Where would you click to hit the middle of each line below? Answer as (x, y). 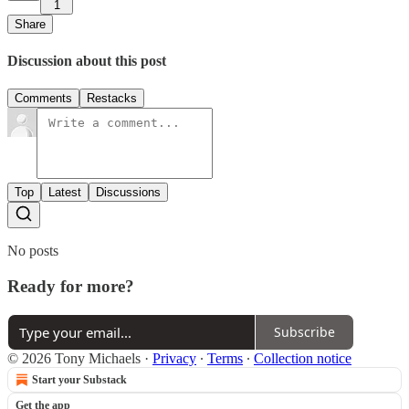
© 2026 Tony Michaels (74, 358)
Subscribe (304, 332)
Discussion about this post (87, 61)
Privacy (174, 358)
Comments (43, 99)
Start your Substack (79, 379)
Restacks (112, 99)
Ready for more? (71, 287)
